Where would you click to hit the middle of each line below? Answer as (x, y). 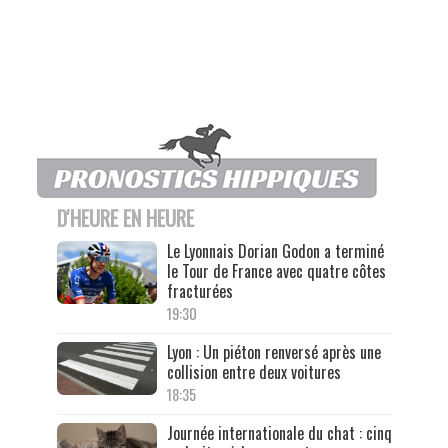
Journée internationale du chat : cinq (279, 433)
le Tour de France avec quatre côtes (276, 271)
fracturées (199, 291)
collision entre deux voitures (253, 372)
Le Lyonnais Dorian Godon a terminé (275, 251)
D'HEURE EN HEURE (125, 218)
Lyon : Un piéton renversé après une (273, 352)
